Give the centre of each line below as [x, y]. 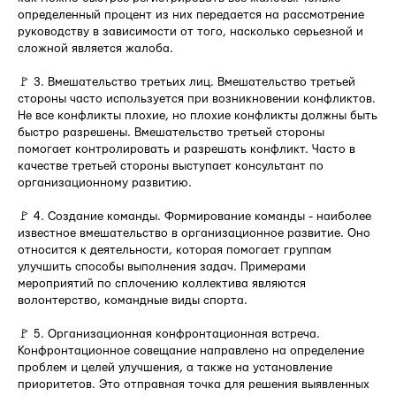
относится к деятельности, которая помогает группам [175, 251]
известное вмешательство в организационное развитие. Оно [194, 234]
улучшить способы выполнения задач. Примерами [162, 267]
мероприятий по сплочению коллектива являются [162, 284]
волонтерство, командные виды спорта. [133, 301]
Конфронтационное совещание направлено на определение [191, 351]
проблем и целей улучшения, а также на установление [175, 368]
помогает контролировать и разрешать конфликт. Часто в [187, 150]
